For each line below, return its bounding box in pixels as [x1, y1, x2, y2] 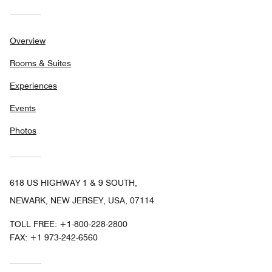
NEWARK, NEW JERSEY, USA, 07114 [10, 195, 154, 206]
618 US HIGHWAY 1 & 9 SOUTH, [10, 178, 137, 188]
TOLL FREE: [10, 219, 59, 229]
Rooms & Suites [10, 58, 71, 69]
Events [10, 103, 36, 114]
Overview [10, 36, 46, 46]
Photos [10, 126, 36, 136]
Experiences [10, 81, 57, 91]
